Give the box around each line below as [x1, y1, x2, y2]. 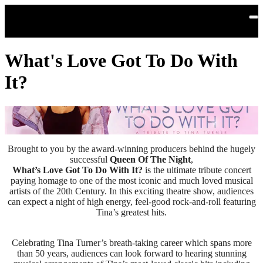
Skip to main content [5, 5, 93, 16]
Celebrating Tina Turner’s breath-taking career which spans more [11, 237, 252, 248]
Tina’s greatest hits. [96, 207, 167, 217]
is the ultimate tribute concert [142, 164, 251, 175]
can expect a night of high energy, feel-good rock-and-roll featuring [7, 196, 256, 207]
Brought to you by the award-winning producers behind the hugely [8, 143, 255, 154]
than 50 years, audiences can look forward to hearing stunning [16, 248, 247, 258]
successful [70, 154, 110, 164]
